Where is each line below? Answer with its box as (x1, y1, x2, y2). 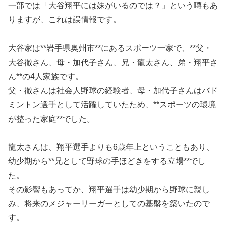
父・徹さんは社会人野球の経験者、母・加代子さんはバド (8, 86, 218, 95)
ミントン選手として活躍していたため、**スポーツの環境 (8, 100, 216, 109)
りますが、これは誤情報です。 (8, 15, 121, 24)
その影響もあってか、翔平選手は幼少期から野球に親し (8, 185, 210, 194)
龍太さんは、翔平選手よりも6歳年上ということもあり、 (8, 143, 214, 152)
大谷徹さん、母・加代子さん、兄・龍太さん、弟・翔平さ (8, 58, 218, 67)
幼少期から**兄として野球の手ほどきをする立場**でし (8, 157, 206, 166)
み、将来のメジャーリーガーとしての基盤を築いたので (8, 199, 210, 208)
